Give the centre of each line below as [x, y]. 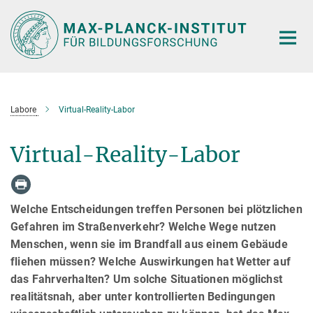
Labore [23, 109]
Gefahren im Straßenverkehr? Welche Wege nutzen [144, 227]
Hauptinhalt [32, 13]
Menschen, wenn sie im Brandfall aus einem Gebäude [149, 245]
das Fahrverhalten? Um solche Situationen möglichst [147, 279]
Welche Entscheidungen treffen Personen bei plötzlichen [156, 210]
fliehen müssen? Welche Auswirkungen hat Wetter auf [151, 262]
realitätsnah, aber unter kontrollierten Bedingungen [143, 297]
